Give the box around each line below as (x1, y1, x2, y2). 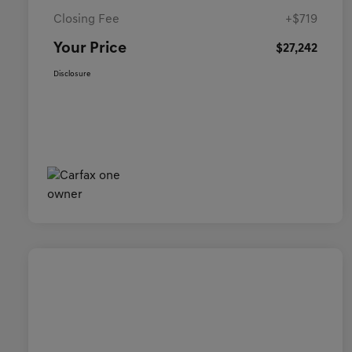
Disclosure (53, 70, 90, 79)
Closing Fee (53, 13, 119, 27)
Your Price (53, 41, 126, 57)
